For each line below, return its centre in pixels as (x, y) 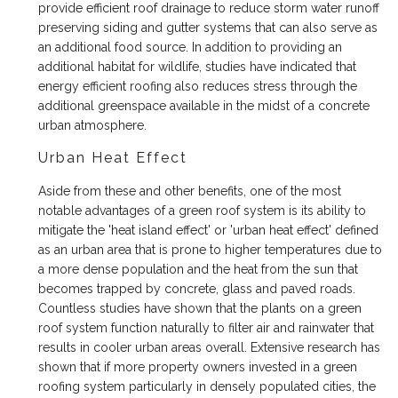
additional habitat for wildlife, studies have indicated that (198, 67)
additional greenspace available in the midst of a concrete (204, 106)
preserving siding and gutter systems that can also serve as (208, 28)
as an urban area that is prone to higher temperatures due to (211, 250)
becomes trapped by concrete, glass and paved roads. (197, 289)
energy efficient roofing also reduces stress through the (198, 87)
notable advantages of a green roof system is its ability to (203, 211)
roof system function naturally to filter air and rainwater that (207, 328)
